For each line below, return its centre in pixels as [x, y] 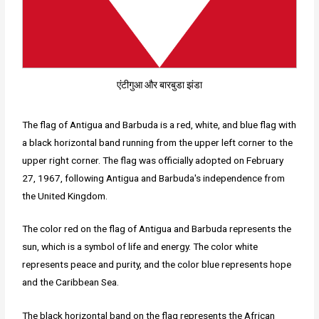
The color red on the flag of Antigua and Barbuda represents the [157, 229]
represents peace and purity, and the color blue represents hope [157, 265]
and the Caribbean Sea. [71, 282]
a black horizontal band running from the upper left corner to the [158, 142]
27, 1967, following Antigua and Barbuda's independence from [154, 178]
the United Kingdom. [65, 195]
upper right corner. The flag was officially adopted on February [153, 160]
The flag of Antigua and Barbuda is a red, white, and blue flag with [159, 124]
